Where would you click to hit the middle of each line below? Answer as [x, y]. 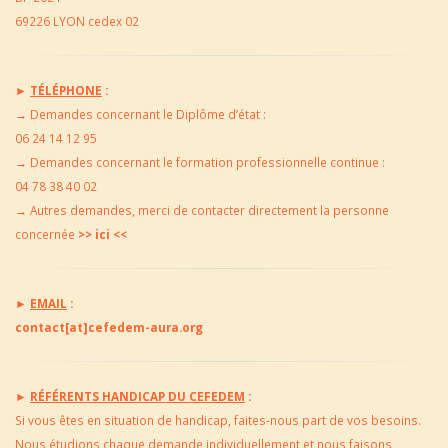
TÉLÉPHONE [66, 90]
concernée [45, 234]
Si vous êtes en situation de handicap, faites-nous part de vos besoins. [218, 420]
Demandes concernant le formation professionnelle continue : [206, 162]
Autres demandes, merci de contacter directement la [178, 210]
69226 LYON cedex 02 [77, 21]
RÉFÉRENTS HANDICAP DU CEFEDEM [137, 396]
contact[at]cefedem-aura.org [109, 327]
